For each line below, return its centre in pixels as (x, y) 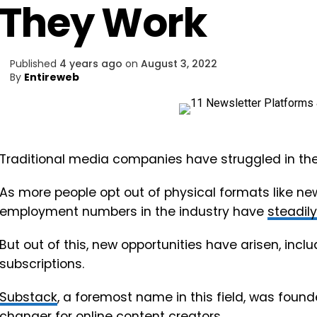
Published (33, 64)
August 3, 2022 (179, 64)
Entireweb (52, 77)
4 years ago (91, 64)
